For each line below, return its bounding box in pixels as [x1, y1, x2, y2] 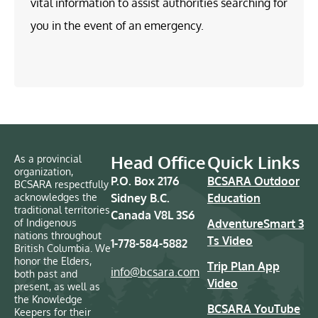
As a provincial [14, 152, 82, 165]
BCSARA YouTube [207, 301, 300, 316]
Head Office [111, 150, 206, 173]
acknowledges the [14, 190, 97, 203]
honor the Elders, [14, 254, 92, 267]
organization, [14, 165, 73, 177]
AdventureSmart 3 [207, 216, 304, 231]
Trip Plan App [207, 258, 280, 273]
